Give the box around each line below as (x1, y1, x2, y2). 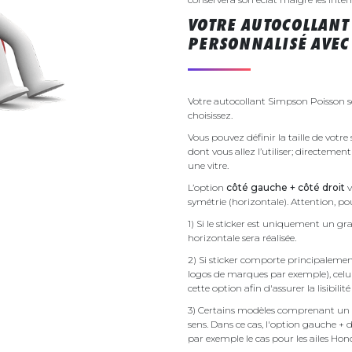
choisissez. (188, 108, 233, 121)
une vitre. (188, 159, 229, 171)
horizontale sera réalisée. (188, 231, 299, 244)
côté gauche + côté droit (226, 181, 345, 193)
